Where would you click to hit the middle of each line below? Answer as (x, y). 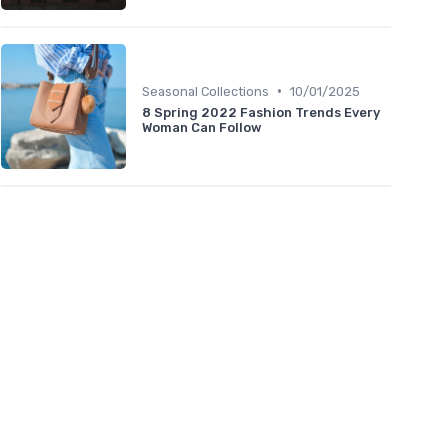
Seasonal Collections (205, 91)
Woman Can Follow (202, 127)
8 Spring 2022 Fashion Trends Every (261, 112)
